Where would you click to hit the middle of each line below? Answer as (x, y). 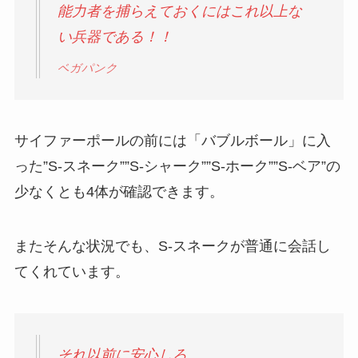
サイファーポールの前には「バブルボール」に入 (172, 141)
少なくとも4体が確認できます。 (119, 192)
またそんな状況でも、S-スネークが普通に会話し (172, 247)
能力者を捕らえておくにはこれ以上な (179, 12)
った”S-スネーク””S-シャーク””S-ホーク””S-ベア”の (177, 167)
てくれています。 (72, 272)
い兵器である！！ (115, 37)
